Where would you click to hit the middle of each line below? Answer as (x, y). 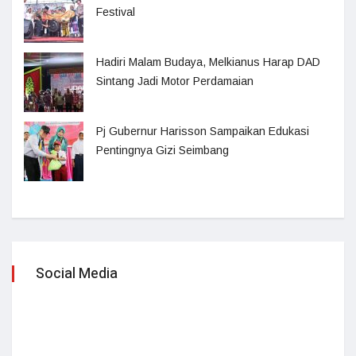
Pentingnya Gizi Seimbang (163, 151)
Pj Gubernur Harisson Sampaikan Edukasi (203, 132)
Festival (116, 12)
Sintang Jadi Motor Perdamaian (175, 81)
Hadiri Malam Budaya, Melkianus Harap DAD (208, 62)
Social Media (77, 274)
